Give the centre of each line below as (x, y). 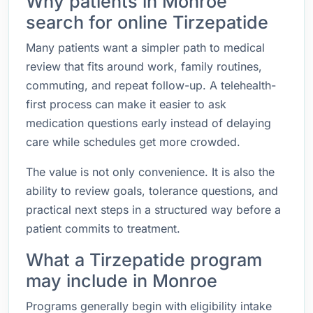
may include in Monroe (122, 281)
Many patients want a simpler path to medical (145, 48)
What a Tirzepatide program (144, 260)
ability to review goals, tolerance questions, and (152, 191)
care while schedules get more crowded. (133, 142)
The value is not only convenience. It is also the (150, 172)
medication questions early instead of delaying (148, 123)
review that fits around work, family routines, (144, 66)
